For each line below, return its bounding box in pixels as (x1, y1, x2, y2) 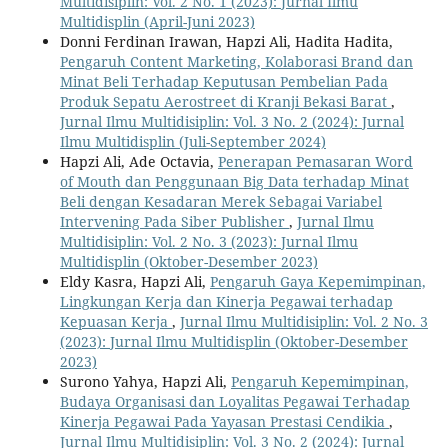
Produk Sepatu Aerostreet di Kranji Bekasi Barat (59, 91, 391, 111)
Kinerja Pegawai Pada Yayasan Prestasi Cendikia (59, 411, 389, 431)
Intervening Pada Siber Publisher (59, 211, 289, 231)
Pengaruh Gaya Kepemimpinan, (209, 271, 426, 291)
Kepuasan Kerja (59, 311, 172, 331)
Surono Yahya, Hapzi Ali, (59, 371, 231, 391)
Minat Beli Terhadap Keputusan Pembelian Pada (59, 71, 388, 91)
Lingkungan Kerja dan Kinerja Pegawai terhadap (59, 291, 393, 311)
